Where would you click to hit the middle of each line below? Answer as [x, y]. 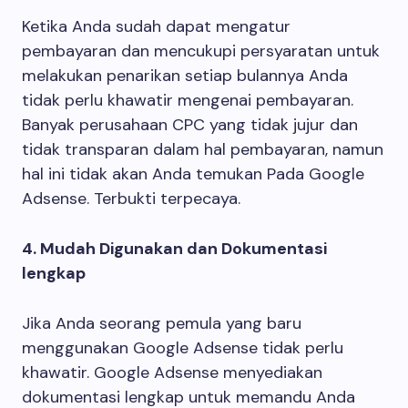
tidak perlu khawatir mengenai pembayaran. [188, 100]
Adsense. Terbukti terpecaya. [131, 199]
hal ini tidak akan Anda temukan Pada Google [193, 174]
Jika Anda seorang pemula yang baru [162, 323]
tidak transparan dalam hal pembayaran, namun [203, 149]
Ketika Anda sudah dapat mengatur [156, 26]
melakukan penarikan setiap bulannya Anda [185, 76]
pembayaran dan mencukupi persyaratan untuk [201, 51]
